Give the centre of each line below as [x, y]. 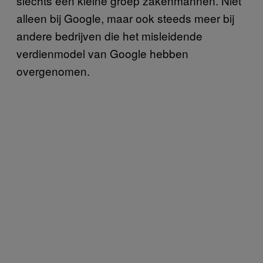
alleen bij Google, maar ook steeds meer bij [125, 18]
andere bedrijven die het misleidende [109, 35]
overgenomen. [53, 70]
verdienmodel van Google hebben [102, 53]
